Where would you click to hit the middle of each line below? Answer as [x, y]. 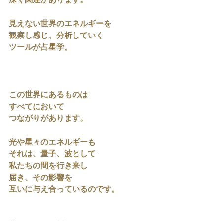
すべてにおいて [37, 107]
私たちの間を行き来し [48, 166]
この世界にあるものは [48, 95]
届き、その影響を [40, 178]
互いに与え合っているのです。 [64, 190]
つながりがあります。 [48, 119]
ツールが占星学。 [40, 48]
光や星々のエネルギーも [52, 143]
